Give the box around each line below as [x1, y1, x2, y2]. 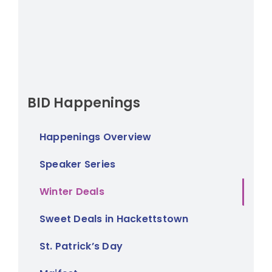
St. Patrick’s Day [39, 239, 123, 253]
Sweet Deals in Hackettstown [39, 211, 189, 226]
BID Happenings [27, 93, 140, 112]
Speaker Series [39, 157, 116, 171]
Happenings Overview [39, 129, 152, 144]
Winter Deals [39, 184, 104, 199]
